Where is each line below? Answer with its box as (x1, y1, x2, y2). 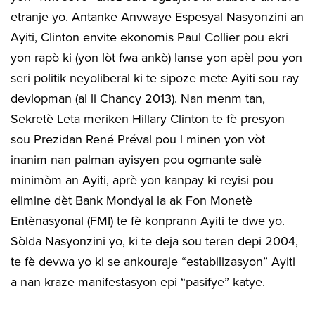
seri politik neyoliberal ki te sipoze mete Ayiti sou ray (11, 70, 299, 86)
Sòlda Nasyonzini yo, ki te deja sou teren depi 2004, (11, 233, 298, 249)
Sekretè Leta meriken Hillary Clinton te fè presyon (11, 110, 285, 127)
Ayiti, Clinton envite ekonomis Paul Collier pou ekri (11, 29, 288, 45)
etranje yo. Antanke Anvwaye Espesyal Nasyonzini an (11, 8, 304, 25)
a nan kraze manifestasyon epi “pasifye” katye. (11, 274, 265, 290)
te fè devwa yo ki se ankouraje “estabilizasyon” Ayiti (11, 253, 295, 269)
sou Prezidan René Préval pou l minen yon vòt (11, 131, 265, 147)
